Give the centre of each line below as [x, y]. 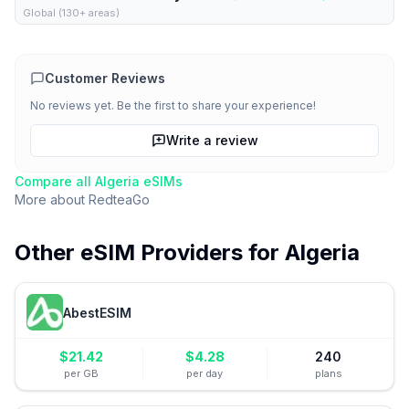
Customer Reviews [105, 78]
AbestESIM [97, 312]
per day [205, 373]
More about [52, 199]
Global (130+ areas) [71, 13]
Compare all [55, 181]
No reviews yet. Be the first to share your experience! [173, 105]
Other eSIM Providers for [150, 252]
